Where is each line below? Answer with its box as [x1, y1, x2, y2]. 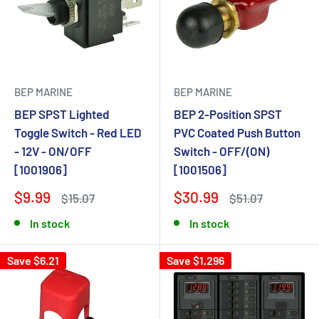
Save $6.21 [7, 253, 59, 267]
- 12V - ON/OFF [14, 144, 92, 158]
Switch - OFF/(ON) [174, 144, 269, 158]
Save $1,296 [167, 253, 224, 267]
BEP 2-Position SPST [174, 107, 282, 121]
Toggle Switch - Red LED [14, 125, 142, 140]
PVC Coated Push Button [174, 125, 300, 140]
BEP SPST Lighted [14, 107, 110, 121]
